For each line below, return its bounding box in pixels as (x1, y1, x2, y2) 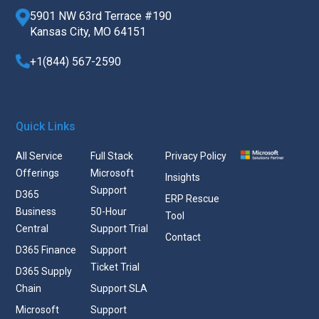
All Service (16, 150, 63, 162)
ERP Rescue (164, 193, 219, 205)
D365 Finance (16, 244, 77, 256)
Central (16, 223, 49, 235)
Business (16, 206, 57, 218)
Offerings (16, 167, 60, 179)
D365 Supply (16, 266, 73, 278)
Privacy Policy (164, 150, 226, 162)
